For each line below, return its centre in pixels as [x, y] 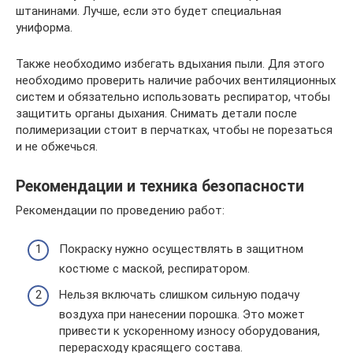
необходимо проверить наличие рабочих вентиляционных [176, 80]
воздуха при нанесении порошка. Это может [182, 314]
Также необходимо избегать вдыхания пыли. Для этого [170, 64]
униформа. [44, 28]
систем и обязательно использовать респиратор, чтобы [173, 97]
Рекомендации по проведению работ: [120, 210]
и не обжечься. [57, 147]
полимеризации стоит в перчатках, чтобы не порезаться [174, 130]
